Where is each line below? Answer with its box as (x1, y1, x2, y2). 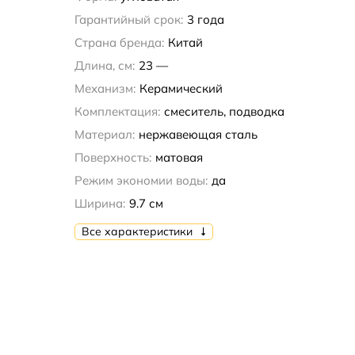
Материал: (74, 127, 135, 143)
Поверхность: (74, 150, 151, 166)
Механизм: (74, 81, 136, 97)
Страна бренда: (74, 35, 164, 51)
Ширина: (74, 196, 125, 212)
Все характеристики (81, 224, 196, 239)
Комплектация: (74, 104, 160, 120)
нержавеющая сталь (138, 127, 258, 143)
